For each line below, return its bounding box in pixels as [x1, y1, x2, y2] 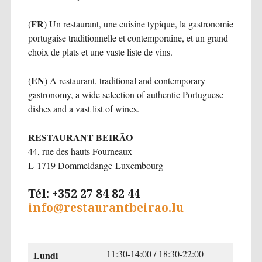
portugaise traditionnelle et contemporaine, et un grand [27, 32, 228, 44]
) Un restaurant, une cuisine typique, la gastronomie [43, 18, 233, 30]
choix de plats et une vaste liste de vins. [27, 46, 173, 58]
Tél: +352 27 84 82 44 [27, 187, 140, 201]
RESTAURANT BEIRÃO [27, 130, 133, 144]
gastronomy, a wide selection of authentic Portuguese [27, 88, 223, 101]
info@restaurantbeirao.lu [27, 201, 184, 215]
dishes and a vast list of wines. [27, 102, 139, 115]
